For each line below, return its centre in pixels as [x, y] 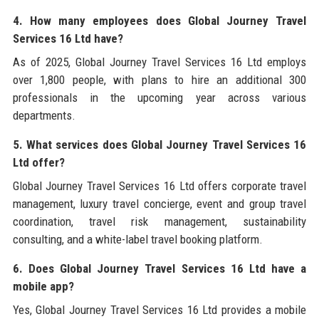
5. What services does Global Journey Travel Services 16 [159, 145]
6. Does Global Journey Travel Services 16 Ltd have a [159, 269]
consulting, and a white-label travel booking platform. [137, 240]
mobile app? [43, 287]
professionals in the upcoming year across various [159, 98]
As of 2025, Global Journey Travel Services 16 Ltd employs [159, 62]
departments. [44, 116]
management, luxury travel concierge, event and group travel [159, 204]
